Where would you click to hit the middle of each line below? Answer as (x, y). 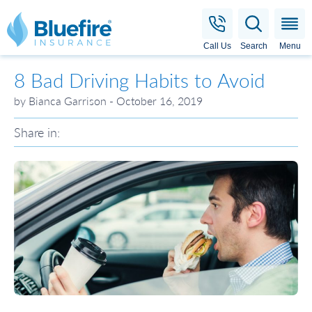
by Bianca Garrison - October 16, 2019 (108, 101)
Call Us (217, 46)
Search (253, 46)
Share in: (37, 132)
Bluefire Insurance (96, 24)
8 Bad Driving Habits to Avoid (139, 80)
